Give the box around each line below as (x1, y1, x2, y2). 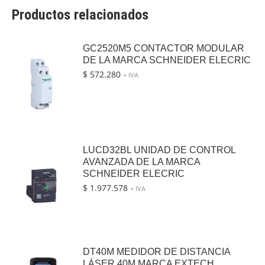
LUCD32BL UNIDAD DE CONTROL (83, 145, 235, 155)
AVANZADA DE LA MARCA (83, 157, 200, 167)
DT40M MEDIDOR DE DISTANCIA (83, 247, 230, 257)
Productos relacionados (12, 7, 148, 23)
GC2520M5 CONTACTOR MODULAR (83, 43, 244, 53)
